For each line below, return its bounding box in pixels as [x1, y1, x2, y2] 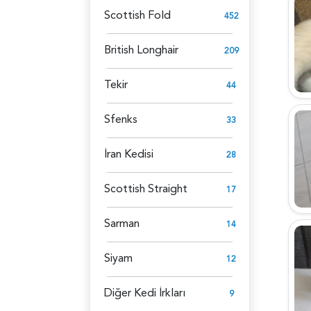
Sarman [104, 215, 140, 231]
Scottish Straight [104, 180, 187, 196]
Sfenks [104, 111, 137, 127]
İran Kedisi [104, 146, 153, 162]
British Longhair [104, 42, 178, 58]
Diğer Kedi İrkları [104, 285, 185, 301]
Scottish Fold [104, 7, 171, 23]
